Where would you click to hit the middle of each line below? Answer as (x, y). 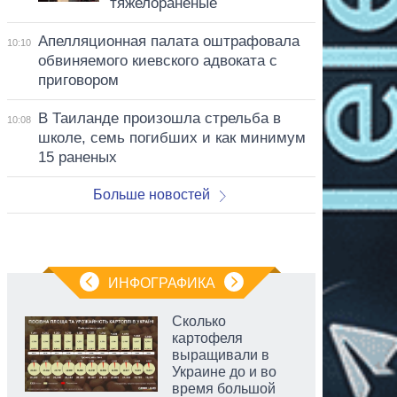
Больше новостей (152, 194)
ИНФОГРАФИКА (161, 283)
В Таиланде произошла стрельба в (159, 118)
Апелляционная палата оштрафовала (168, 41)
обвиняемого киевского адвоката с (157, 60)
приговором (78, 80)
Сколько (199, 321)
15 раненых (77, 157)
